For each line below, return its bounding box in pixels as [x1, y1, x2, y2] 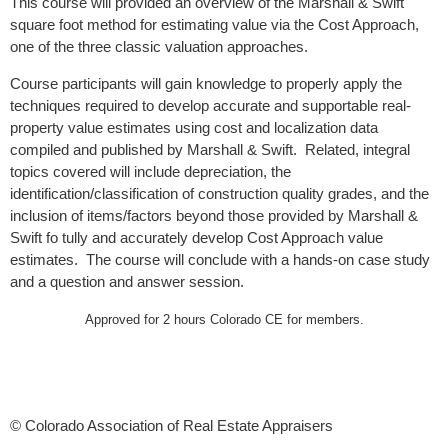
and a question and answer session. [10, 273, 244, 290]
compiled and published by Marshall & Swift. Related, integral [10, 141, 410, 158]
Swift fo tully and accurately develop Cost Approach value [10, 229, 383, 246]
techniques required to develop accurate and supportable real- [10, 97, 411, 114]
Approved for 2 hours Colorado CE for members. [84, 312, 364, 327]
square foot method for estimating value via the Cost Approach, [10, 16, 419, 33]
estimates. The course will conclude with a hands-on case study [10, 251, 430, 268]
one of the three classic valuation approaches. [10, 38, 308, 55]
